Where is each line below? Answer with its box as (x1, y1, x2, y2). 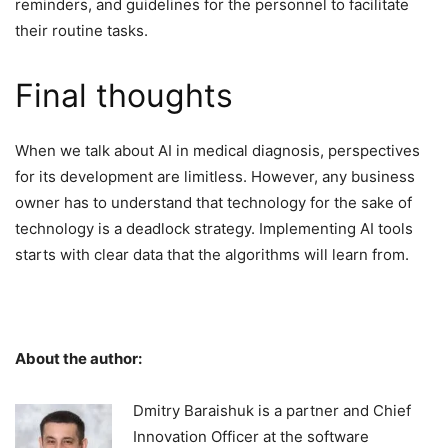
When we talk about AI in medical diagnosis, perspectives (15, 141, 420, 161)
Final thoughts (15, 76, 233, 116)
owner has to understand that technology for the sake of (15, 193, 412, 213)
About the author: (15, 349, 142, 369)
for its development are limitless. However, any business (15, 167, 415, 187)
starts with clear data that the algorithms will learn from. (15, 245, 409, 265)
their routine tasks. (15, 21, 152, 41)
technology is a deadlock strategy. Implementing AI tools (15, 219, 413, 239)
